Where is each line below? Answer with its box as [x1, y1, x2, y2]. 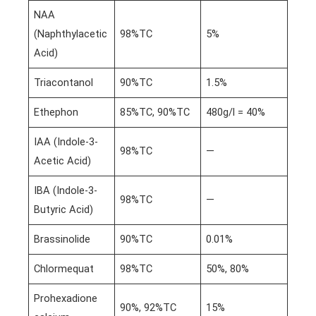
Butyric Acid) [34, 202, 94, 216]
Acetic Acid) [34, 154, 92, 167]
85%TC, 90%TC [120, 105, 190, 119]
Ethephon [34, 105, 79, 119]
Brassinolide [34, 232, 91, 245]
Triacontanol [34, 75, 94, 89]
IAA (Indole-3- [34, 135, 99, 148]
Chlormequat [34, 262, 95, 275]
